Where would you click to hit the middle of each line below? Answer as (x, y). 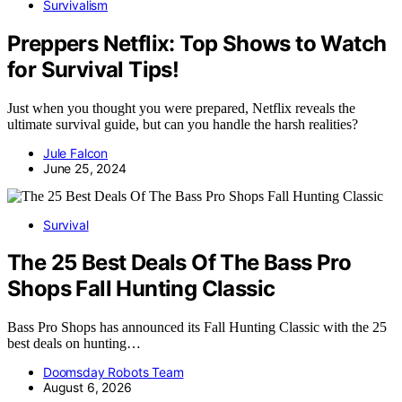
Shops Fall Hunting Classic (141, 289)
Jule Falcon (76, 153)
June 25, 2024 (85, 168)
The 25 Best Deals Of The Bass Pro (179, 263)
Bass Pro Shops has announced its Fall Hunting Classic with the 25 (197, 328)
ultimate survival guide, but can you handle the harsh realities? (183, 124)
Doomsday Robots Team (114, 372)
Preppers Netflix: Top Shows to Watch (197, 43)
